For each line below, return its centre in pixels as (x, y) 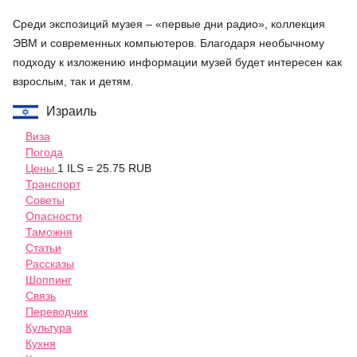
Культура (49, 328)
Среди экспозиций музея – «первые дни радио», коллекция (169, 24)
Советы (45, 200)
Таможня (49, 232)
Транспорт (53, 184)
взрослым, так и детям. (73, 82)
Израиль (71, 112)
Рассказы (50, 264)
